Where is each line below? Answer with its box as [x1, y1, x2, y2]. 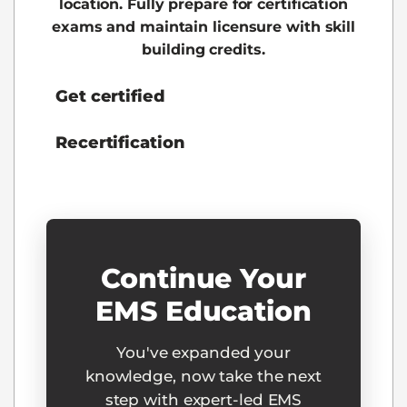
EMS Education [95, 294, 312, 329]
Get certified [55, 86, 165, 107]
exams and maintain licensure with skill [51, 17, 356, 35]
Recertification [55, 133, 185, 154]
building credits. [142, 40, 265, 58]
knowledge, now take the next [84, 366, 323, 386]
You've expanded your [116, 342, 291, 362]
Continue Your [101, 262, 306, 296]
